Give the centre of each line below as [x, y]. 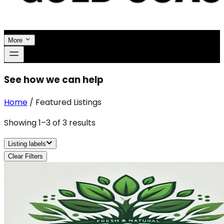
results [81, 123]
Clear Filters [25, 156]
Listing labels [27, 144]
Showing [21, 123]
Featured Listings [68, 102]
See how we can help [54, 79]
